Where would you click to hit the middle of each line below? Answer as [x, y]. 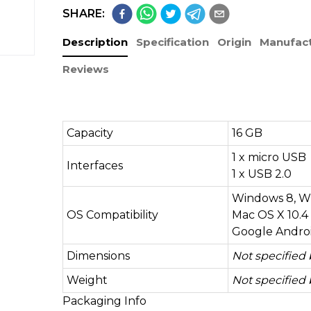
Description [95, 42]
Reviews [85, 69]
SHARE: [83, 14]
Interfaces [94, 166]
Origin [234, 42]
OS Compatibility [112, 215]
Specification [172, 42]
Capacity [90, 133]
